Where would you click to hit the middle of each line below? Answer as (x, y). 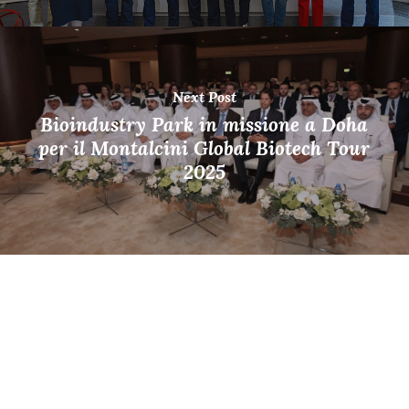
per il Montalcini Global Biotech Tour (204, 149)
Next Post (204, 97)
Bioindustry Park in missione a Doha (204, 125)
